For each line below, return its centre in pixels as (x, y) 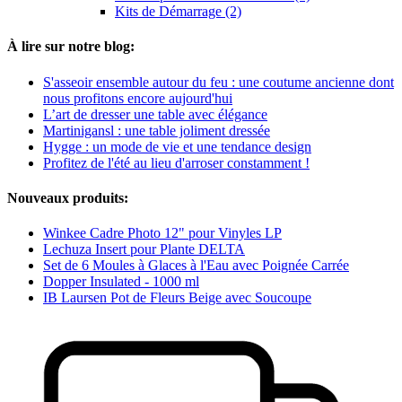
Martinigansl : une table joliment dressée (157, 130)
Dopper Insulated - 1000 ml (121, 282)
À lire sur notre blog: (71, 47)
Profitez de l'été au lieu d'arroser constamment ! (176, 162)
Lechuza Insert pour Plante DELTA (144, 249)
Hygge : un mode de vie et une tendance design (177, 146)
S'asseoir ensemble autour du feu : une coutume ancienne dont (218, 82)
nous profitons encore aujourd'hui (138, 98)
